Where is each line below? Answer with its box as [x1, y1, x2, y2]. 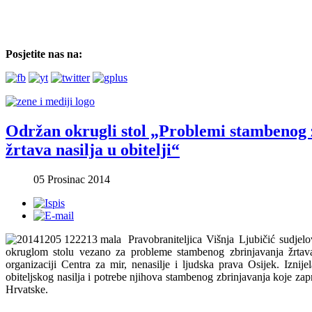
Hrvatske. [6, 283, 48, 295]
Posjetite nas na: [6, 48, 82, 60]
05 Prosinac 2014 [33, 173, 110, 185]
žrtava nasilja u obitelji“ [6, 140, 180, 159]
